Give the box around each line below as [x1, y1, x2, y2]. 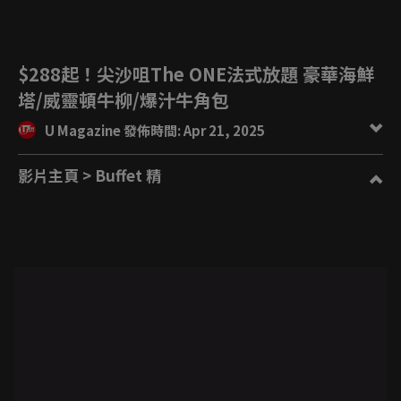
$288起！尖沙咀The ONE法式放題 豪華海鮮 [18, 61, 374, 87]
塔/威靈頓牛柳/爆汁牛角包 [18, 87, 229, 113]
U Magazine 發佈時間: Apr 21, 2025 [183, 121, 265, 140]
